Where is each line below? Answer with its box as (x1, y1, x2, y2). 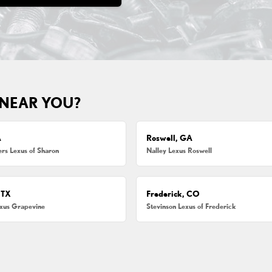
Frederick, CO (146, 188, 200, 199)
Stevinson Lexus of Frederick (146, 202, 237, 210)
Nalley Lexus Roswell (146, 146, 212, 155)
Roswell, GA (146, 133, 193, 143)
